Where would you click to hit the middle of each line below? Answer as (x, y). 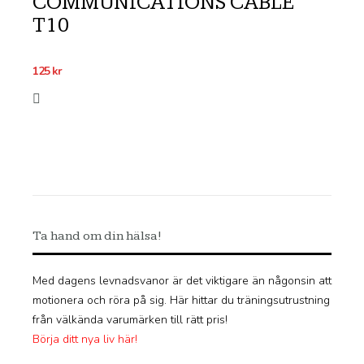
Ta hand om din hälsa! (97, 236)
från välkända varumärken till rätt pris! (130, 320)
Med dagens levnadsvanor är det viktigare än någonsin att (182, 281)
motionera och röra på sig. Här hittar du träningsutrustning (181, 301)
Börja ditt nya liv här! (85, 340)
